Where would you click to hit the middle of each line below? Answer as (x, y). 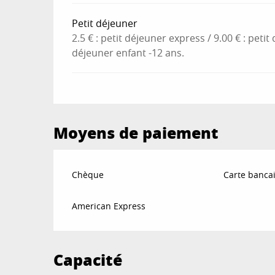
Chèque (88, 174)
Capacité (88, 259)
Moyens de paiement (136, 132)
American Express (109, 206)
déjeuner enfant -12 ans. (128, 52)
